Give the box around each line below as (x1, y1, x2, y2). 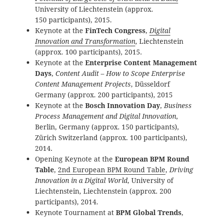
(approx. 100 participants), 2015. (35, 47, 143, 57)
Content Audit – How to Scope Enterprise (55, 69, 185, 78)
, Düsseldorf (131, 79, 170, 89)
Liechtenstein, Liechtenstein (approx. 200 (35, 186, 172, 196)
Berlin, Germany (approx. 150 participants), (35, 122, 180, 132)
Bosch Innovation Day (85, 101, 161, 110)
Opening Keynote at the (35, 154, 115, 164)
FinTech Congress (85, 26, 146, 36)
